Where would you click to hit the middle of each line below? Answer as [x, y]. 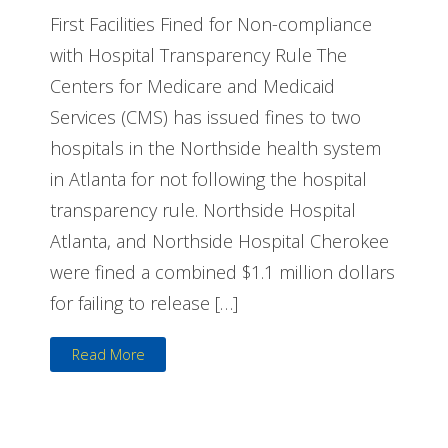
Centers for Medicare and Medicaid [192, 85]
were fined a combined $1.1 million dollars [222, 271]
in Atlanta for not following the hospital [208, 178]
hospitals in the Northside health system [215, 147]
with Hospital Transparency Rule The [198, 54]
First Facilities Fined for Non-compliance [211, 23]
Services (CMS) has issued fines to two [205, 116]
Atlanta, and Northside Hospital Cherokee [219, 240]
